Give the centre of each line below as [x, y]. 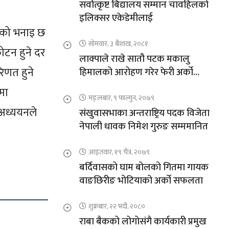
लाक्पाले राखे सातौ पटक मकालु [134, 59]
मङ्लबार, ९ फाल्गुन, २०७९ [121, 98]
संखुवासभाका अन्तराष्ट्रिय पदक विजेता [144, 113]
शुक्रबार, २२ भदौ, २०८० [117, 207]
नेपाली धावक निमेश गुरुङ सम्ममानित [143, 127]
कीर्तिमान [95, 86]
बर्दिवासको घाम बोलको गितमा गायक [144, 168]
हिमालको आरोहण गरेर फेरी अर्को [136, 73]
